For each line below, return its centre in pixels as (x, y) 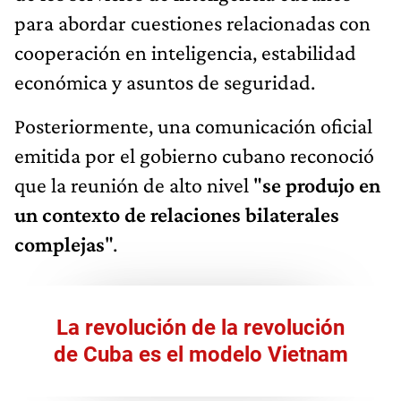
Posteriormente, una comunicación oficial (193, 125)
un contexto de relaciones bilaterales (177, 214)
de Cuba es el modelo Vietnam (200, 354)
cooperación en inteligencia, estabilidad (185, 52)
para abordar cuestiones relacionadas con (192, 22)
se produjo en (321, 184)
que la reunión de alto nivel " (138, 184)
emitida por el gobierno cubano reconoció (194, 155)
